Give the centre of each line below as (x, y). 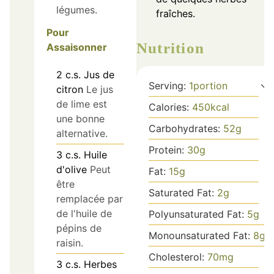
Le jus (100, 90)
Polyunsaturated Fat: (198, 214)
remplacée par (90, 199)
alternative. (82, 134)
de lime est (82, 104)
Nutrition (176, 48)
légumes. (77, 10)
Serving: (169, 85)
